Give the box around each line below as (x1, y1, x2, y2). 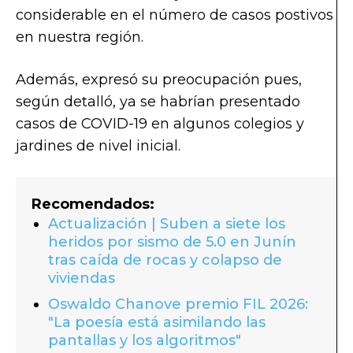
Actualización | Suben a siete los (48, 214, 285, 232)
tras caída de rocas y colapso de (48, 251, 282, 269)
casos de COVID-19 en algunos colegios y (16, 114, 304, 132)
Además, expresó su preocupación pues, (16, 70, 302, 88)
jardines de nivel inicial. (16, 136, 180, 154)
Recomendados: (32, 195, 154, 213)
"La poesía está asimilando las (48, 313, 266, 331)
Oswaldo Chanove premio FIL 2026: (48, 295, 308, 313)
